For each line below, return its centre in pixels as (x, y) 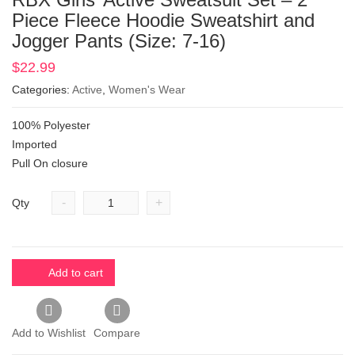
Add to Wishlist (49, 332)
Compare (117, 332)
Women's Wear (147, 89)
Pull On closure (50, 163)
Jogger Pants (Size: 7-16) (119, 40)
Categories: (42, 89)
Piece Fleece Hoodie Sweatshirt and (163, 20)
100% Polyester (51, 125)
